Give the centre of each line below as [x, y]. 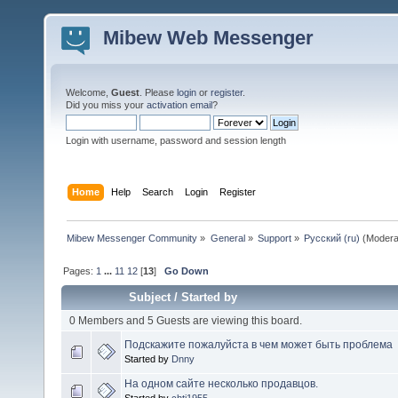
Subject [150, 297]
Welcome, [88, 92]
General [227, 238]
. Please [158, 92]
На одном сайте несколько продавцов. [221, 383]
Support [274, 238]
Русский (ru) [332, 238]
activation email [179, 105]
